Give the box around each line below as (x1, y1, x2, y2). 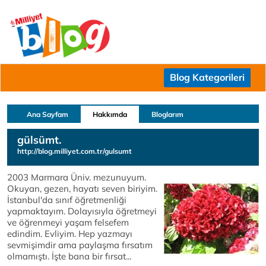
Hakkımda (93, 110, 127, 119)
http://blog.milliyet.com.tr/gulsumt (17, 147, 132, 156)
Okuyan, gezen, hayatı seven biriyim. (7, 183, 157, 194)
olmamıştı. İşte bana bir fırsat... (7, 251, 131, 262)
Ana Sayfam (27, 110, 68, 119)
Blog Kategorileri (170, 71, 245, 83)
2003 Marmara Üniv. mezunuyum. (7, 172, 146, 183)
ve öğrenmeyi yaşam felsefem (7, 217, 129, 228)
